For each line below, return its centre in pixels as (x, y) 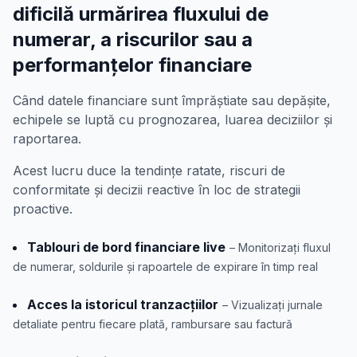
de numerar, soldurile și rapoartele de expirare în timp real (165, 266)
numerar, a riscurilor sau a (133, 39)
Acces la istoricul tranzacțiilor (123, 304)
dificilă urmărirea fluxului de (141, 14)
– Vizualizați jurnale (273, 304)
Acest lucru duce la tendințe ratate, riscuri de (149, 170)
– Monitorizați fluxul (280, 247)
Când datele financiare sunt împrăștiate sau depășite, (172, 100)
